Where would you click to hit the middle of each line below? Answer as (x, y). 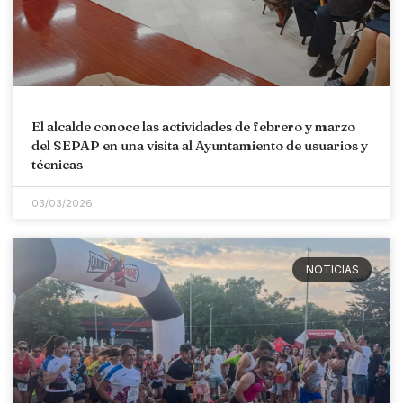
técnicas (57, 165)
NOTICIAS (332, 269)
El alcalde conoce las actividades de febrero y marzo (193, 127)
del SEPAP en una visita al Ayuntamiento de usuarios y (200, 146)
